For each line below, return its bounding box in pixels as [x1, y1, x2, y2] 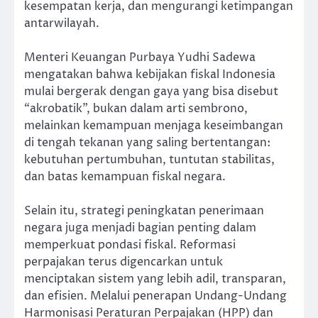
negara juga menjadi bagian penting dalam [24, 220, 256, 236]
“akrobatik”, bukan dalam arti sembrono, [24, 101, 248, 117]
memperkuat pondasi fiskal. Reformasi [24, 237, 236, 253]
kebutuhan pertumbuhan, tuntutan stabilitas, [24, 152, 275, 168]
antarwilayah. [24, 16, 99, 32]
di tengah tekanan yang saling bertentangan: [24, 135, 270, 151]
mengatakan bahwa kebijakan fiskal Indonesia [24, 67, 275, 83]
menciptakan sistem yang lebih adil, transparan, [24, 271, 286, 287]
